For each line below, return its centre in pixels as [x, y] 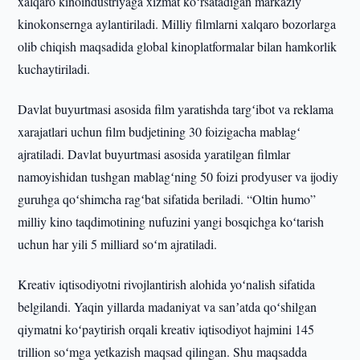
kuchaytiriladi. [54, 69]
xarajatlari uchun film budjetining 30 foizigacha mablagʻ [160, 131]
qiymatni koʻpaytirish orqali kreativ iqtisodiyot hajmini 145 [166, 329]
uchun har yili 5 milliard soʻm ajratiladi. [118, 244]
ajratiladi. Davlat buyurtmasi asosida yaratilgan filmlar [154, 154]
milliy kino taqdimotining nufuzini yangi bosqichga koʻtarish [171, 221]
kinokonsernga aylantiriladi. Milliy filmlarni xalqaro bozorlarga [177, 24]
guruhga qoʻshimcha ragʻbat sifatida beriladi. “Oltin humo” [167, 199]
